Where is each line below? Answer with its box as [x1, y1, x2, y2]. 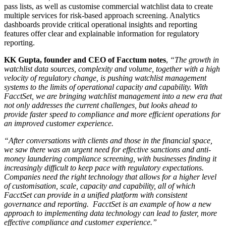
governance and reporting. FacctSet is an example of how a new [4, 199, 211, 208]
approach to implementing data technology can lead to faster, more [4, 208, 217, 217]
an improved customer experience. [4, 119, 118, 128]
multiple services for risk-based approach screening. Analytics [4, 11, 200, 20]
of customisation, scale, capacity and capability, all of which [4, 181, 195, 190]
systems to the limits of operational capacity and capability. [4, 82, 192, 91]
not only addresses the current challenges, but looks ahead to [4, 100, 197, 109]
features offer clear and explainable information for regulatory [4, 29, 199, 38]
